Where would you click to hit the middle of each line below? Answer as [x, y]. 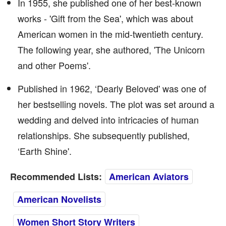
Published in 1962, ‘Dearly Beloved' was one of [112, 88]
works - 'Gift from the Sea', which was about [105, 18]
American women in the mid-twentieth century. [110, 34]
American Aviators [149, 177]
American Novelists [59, 199]
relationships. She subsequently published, [104, 135]
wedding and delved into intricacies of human [108, 120]
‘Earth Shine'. [45, 151]
